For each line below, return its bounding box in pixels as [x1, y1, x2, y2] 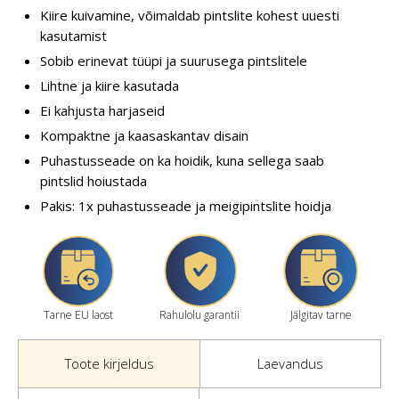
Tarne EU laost [44, 306, 113, 322]
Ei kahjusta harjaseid [40, 101, 165, 119]
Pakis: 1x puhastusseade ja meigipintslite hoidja [40, 196, 331, 215]
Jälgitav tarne [289, 306, 352, 322]
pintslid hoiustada [40, 171, 147, 190]
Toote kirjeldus [64, 354, 154, 372]
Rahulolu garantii [159, 306, 240, 322]
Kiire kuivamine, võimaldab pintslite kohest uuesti [40, 5, 339, 24]
